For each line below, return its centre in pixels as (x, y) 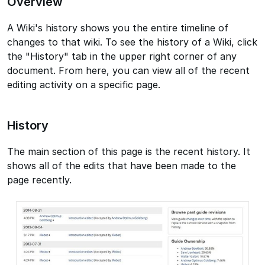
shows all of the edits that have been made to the (122, 166)
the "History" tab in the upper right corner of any (122, 56)
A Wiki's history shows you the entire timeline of (118, 28)
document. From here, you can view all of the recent (128, 71)
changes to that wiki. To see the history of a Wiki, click (132, 42)
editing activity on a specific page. (84, 85)
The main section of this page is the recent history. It (129, 152)
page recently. (39, 180)
